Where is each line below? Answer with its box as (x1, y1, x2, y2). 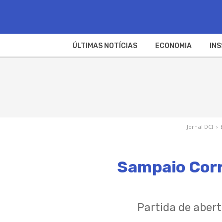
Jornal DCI (186, 122, 213, 130)
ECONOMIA (155, 41, 192, 50)
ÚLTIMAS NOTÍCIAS (72, 41, 137, 50)
